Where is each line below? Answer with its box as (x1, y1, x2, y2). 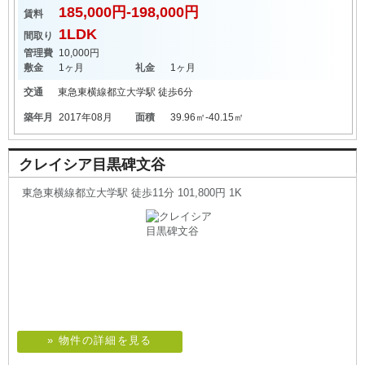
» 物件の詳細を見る (47, 334, 152, 346)
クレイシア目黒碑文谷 (19, 156, 165, 173)
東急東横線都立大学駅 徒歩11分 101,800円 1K (22, 187, 242, 199)
